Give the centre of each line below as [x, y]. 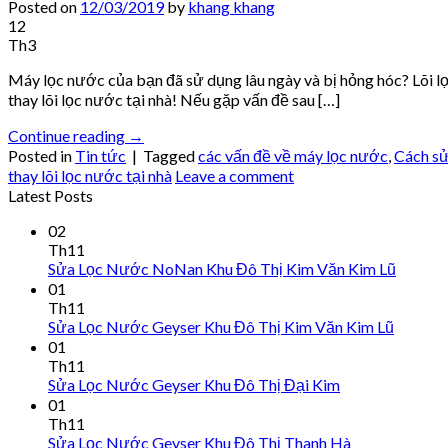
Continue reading [68, 136]
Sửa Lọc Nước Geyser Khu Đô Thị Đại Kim [194, 385]
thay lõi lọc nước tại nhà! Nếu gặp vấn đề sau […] [174, 100]
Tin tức [100, 156]
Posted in [41, 156]
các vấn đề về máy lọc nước [293, 156]
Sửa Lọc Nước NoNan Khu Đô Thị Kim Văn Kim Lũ [222, 269]
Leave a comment [234, 176]
